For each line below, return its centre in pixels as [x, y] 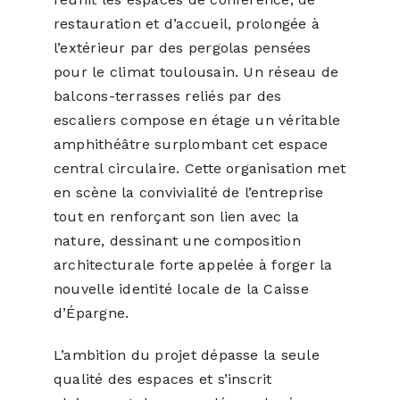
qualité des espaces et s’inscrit [162, 379]
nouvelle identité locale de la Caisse [181, 289]
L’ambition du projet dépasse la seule [186, 355]
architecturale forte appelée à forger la [193, 265]
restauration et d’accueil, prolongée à [187, 24]
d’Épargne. [91, 313]
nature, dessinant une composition [177, 241]
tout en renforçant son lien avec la [176, 217]
